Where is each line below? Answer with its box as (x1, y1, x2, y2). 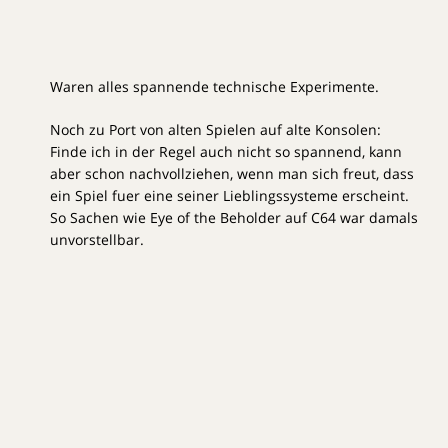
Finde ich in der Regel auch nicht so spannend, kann (50, 142, 402, 162)
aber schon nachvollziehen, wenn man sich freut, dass (50, 164, 414, 184)
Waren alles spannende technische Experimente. (50, 77, 379, 97)
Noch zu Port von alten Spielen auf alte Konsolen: (50, 120, 381, 140)
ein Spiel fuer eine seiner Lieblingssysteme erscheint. (50, 186, 409, 206)
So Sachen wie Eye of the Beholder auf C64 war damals (50, 208, 418, 228)
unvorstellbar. (50, 230, 144, 250)
